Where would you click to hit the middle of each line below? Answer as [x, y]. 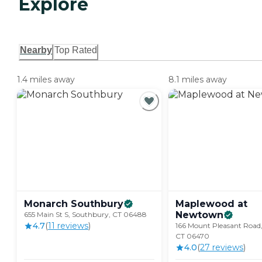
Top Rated [76, 50]
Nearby [36, 50]
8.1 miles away [198, 80]
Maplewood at [211, 204]
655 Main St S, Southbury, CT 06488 [85, 215]
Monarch [46, 204]
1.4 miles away [46, 80]
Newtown [199, 215]
